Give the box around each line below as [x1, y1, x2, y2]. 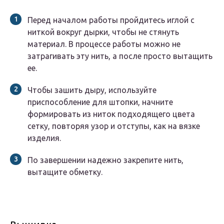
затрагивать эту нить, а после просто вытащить [27, 51, 212, 61]
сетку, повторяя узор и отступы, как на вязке [27, 121, 200, 131]
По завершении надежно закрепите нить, [27, 155, 183, 165]
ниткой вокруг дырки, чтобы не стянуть [27, 27, 179, 37]
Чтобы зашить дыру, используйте [27, 85, 156, 95]
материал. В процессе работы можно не [27, 39, 180, 49]
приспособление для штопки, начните [27, 97, 173, 107]
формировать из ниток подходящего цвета [27, 109, 195, 119]
